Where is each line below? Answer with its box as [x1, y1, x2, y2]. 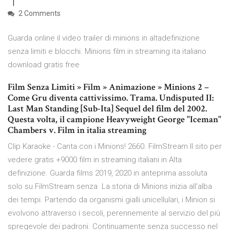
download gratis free [8, 60, 80, 70]
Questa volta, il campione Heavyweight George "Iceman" [8, 113, 221, 126]
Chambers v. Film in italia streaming [8, 124, 146, 137]
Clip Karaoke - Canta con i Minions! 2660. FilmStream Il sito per [8, 142, 222, 151]
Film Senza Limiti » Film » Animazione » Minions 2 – [8, 81, 209, 93]
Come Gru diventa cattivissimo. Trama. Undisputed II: [8, 92, 214, 104]
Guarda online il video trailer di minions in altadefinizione [8, 33, 200, 43]
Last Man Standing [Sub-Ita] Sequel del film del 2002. [8, 103, 207, 115]
